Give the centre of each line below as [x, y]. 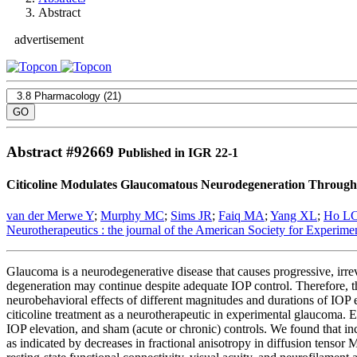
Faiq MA [241, 216]
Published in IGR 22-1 [178, 152]
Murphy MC [132, 216]
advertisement [49, 39]
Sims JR [191, 216]
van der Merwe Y [50, 216]
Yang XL [294, 216]
